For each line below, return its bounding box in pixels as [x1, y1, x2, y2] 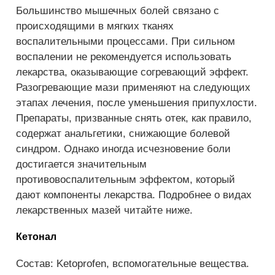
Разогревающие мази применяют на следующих [16, 82, 250, 93]
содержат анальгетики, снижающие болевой [16, 128, 230, 139]
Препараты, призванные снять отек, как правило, [16, 112, 252, 124]
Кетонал [16, 231, 56, 242]
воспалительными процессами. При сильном [16, 36, 235, 47]
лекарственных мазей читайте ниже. [16, 204, 193, 216]
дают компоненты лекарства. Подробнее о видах [16, 189, 252, 201]
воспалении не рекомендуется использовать [16, 51, 231, 63]
